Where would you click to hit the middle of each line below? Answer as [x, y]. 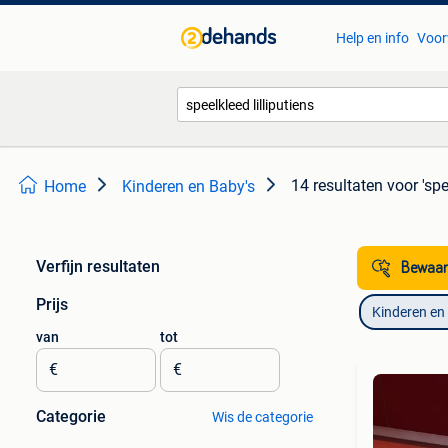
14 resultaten [337, 185]
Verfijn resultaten [98, 266]
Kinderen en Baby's [188, 186]
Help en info [372, 38]
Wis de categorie [262, 417]
